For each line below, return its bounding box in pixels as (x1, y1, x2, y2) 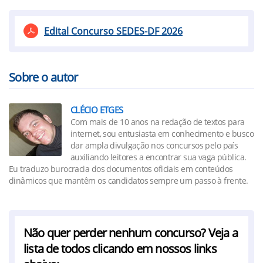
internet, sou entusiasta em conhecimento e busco (70, 128, 254, 139)
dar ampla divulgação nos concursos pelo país (70, 140, 238, 151)
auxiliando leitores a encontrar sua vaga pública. (70, 151, 247, 163)
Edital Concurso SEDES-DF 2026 (44, 25, 183, 38)
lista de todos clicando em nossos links (23, 241, 217, 257)
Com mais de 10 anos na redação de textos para (70, 116, 245, 127)
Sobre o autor (9, 69, 78, 85)
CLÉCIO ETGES (70, 104, 123, 116)
